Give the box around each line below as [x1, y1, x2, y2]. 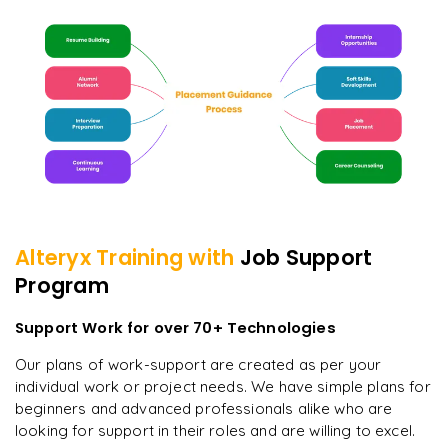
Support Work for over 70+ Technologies [15, 316, 336, 338]
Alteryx [15, 243, 91, 273]
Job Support [239, 243, 373, 273]
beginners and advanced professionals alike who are [15, 398, 393, 418]
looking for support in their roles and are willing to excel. [15, 420, 415, 440]
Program [15, 271, 109, 301]
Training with [90, 243, 240, 273]
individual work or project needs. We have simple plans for [15, 376, 431, 396]
